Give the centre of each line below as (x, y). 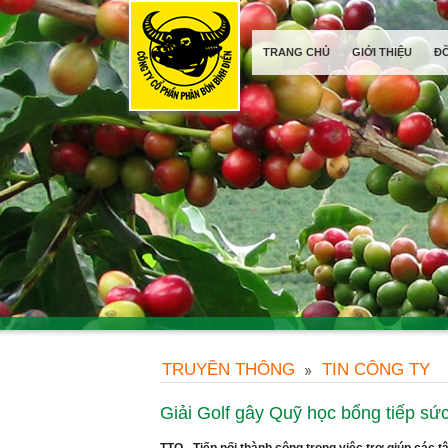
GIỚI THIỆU (382, 52)
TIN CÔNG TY (376, 369)
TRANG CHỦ (296, 52)
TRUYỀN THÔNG (228, 369)
